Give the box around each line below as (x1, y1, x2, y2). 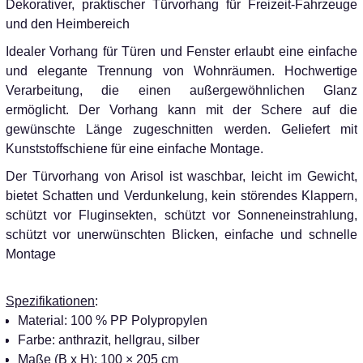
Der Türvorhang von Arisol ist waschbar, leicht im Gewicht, (6, 169, 357, 183)
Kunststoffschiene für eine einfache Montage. (6, 141, 263, 156)
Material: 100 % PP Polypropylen (18, 313, 207, 327)
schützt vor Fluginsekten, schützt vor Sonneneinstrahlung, (6, 207, 357, 222)
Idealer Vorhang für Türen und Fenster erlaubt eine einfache (6, 44, 357, 58)
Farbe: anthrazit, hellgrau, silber (18, 332, 199, 347)
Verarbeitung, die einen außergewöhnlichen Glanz (6, 83, 357, 97)
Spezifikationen (6, 293, 95, 308)
